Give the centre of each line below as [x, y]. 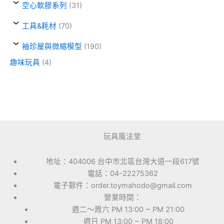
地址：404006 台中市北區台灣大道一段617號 [123, 161]
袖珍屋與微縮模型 [52, 47]
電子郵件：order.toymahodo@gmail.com [123, 185]
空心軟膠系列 [44, 6]
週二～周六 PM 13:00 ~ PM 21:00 [128, 209]
